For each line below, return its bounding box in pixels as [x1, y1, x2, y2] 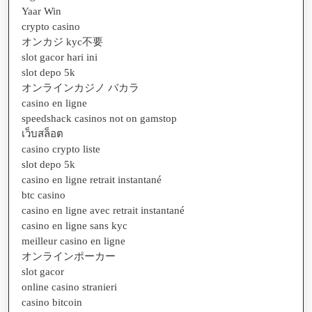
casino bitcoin [22, 296, 82, 308]
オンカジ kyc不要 [22, 36, 103, 47]
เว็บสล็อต [22, 127, 63, 139]
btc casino [22, 189, 65, 201]
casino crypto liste [22, 143, 100, 155]
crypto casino [22, 20, 80, 32]
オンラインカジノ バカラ [22, 81, 139, 93]
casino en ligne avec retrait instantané [22, 204, 185, 216]
